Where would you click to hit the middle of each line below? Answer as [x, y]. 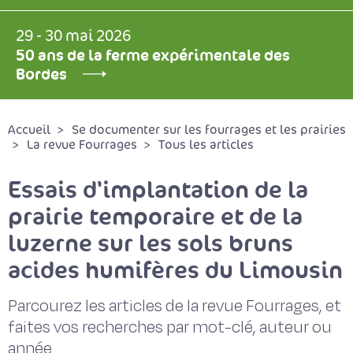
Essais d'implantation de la [158, 190]
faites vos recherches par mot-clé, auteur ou [170, 327]
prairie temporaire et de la [155, 216]
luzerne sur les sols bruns [150, 243]
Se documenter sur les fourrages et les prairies [209, 130]
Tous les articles [206, 145]
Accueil [29, 130]
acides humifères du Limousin [175, 270]
